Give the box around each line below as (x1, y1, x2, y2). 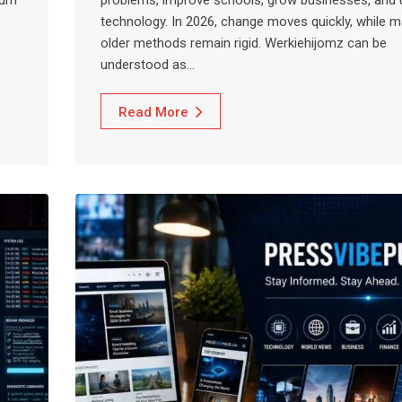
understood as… (100, 56, 195, 73)
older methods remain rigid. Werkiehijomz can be (100, 34, 387, 51)
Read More (118, 103, 188, 120)
